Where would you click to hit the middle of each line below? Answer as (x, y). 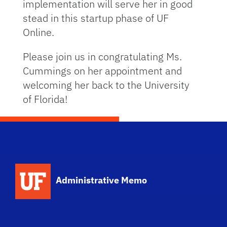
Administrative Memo (102, 180)
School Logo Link (91, 168)
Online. (38, 32)
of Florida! (45, 99)
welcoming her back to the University (106, 85)
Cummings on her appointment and (102, 71)
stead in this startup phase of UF (96, 18)
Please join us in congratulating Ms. (102, 56)
